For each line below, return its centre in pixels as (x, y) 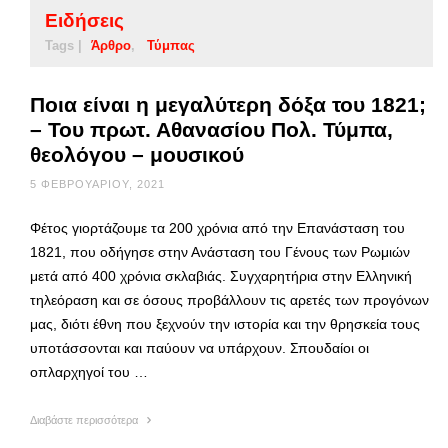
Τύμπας (171, 45)
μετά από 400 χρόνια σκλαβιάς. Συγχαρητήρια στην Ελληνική (221, 275)
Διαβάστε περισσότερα (85, 419)
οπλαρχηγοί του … (89, 371)
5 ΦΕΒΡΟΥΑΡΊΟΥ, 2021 (97, 183)
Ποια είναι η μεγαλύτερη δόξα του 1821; (228, 104)
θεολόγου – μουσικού (137, 154)
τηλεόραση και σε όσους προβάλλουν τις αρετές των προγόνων (229, 299)
